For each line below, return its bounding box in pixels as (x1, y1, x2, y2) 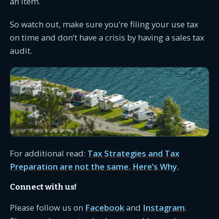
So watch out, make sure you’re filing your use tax (10, 19, 198, 30)
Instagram (143, 202, 185, 214)
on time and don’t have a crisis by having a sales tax (10, 32, 204, 43)
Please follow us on (10, 202, 85, 214)
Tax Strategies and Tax (88, 148, 179, 159)
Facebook (85, 202, 124, 214)
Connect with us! (10, 182, 77, 192)
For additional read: (10, 148, 88, 159)
